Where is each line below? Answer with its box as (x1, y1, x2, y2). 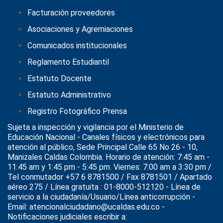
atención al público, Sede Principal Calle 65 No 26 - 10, (7, 142, 198, 152)
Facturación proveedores (27, 8, 115, 18)
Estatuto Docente (27, 74, 92, 84)
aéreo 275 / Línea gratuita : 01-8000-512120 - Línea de (7, 182, 201, 192)
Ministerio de (138, 122, 184, 132)
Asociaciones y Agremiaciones (27, 24, 133, 34)
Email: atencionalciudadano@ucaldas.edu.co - (7, 202, 165, 212)
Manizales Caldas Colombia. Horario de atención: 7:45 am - (7, 152, 210, 162)
